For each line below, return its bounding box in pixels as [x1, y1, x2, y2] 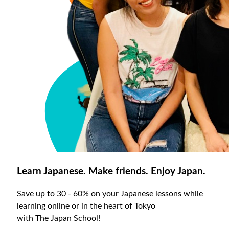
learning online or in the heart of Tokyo [17, 202, 156, 211]
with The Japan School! [17, 214, 101, 223]
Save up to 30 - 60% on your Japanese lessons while [17, 190, 203, 198]
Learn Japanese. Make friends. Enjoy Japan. [17, 167, 206, 177]
